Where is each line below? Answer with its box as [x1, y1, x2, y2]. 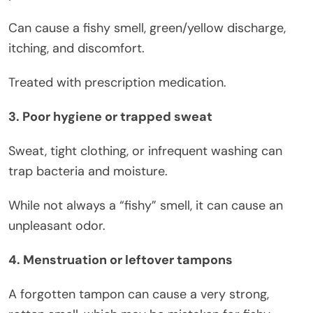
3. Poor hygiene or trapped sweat [8, 108, 212, 126]
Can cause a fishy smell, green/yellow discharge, [8, 20, 286, 37]
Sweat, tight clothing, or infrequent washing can [8, 143, 282, 160]
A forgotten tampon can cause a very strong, [8, 286, 269, 303]
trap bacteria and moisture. [8, 163, 168, 180]
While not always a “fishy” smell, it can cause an [8, 197, 283, 214]
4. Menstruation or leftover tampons [8, 252, 233, 269]
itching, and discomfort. [8, 40, 145, 57]
